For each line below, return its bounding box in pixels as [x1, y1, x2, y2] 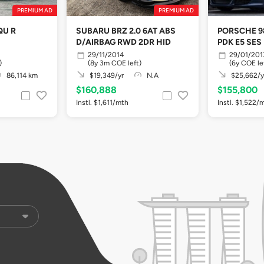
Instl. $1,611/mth [76, 98, 128, 107]
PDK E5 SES [217, 37, 262, 47]
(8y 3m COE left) [88, 58, 141, 67]
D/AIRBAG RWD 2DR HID [76, 37, 171, 47]
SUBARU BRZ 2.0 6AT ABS [76, 26, 176, 36]
